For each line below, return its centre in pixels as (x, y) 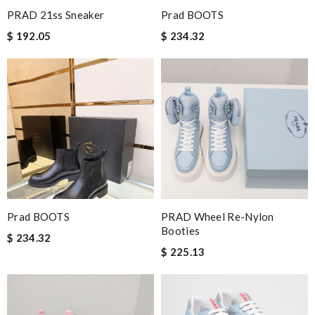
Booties (181, 230)
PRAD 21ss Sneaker (56, 14)
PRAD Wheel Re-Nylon (218, 216)
